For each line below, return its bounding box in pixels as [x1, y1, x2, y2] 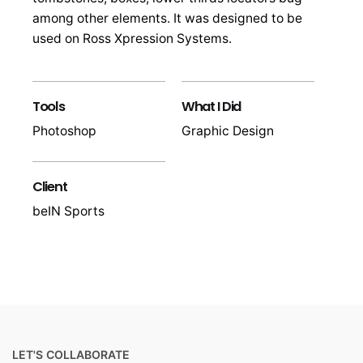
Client [32, 177, 67, 196]
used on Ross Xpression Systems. [32, 30, 232, 46]
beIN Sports [32, 203, 105, 219]
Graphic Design [181, 122, 274, 139]
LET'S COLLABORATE [12, 347, 130, 361]
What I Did [181, 96, 241, 116]
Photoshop [32, 122, 96, 139]
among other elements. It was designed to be [32, 10, 302, 26]
